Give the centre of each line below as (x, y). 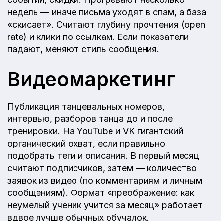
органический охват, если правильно (86, 143)
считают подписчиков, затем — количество (102, 168)
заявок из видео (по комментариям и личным (105, 180)
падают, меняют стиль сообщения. (83, 49)
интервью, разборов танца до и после (90, 118)
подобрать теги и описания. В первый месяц (103, 155)
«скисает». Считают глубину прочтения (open (106, 24)
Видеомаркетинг (91, 79)
